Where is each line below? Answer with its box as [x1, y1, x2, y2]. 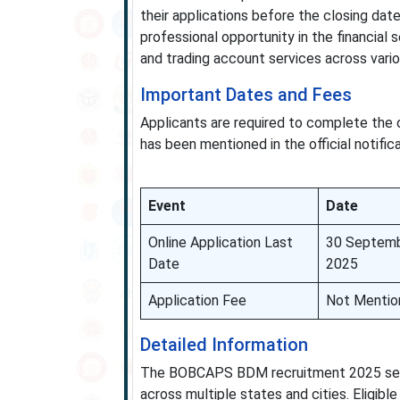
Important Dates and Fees [139, 84, 352, 105]
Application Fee [147, 292, 246, 309]
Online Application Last [147, 234, 293, 251]
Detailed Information [139, 334, 308, 355]
